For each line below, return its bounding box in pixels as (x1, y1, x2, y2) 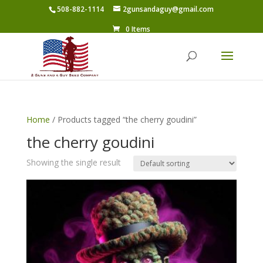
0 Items (125, 24, 150, 34)
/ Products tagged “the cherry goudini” (49, 114, 197, 125)
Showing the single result (26, 157, 121, 168)
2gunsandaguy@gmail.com (123, 4, 214, 14)
